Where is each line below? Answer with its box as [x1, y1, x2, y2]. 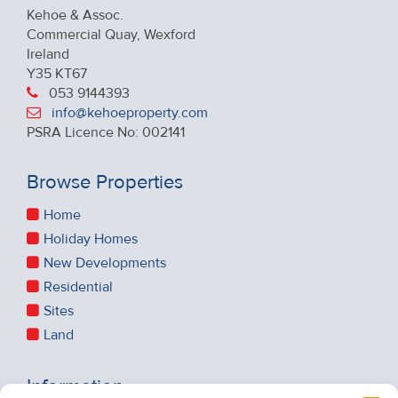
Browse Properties [27, 171, 183, 195]
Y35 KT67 [27, 65, 87, 83]
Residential [44, 278, 113, 296]
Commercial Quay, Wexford [27, 26, 195, 44]
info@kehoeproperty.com [52, 104, 208, 122]
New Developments [44, 254, 166, 272]
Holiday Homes [44, 230, 138, 248]
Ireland [27, 45, 69, 63]
